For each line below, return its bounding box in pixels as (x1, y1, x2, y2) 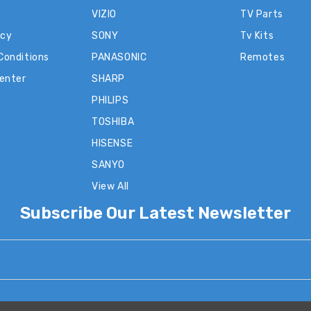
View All (92, 180, 129, 192)
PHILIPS (92, 94, 129, 106)
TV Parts (240, 8, 283, 20)
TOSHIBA (92, 115, 135, 128)
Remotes (240, 51, 285, 63)
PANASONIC (92, 51, 147, 63)
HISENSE (92, 137, 133, 149)
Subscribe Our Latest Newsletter (20, 203, 291, 223)
